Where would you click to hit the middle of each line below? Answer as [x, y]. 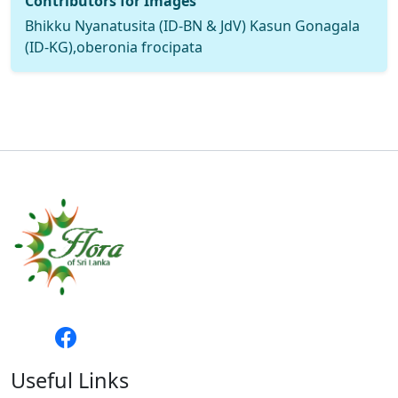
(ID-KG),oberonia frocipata [114, 47]
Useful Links [70, 380]
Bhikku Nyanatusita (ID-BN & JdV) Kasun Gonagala [192, 25]
